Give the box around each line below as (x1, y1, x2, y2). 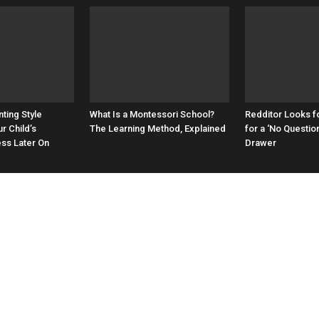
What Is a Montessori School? (90, 108, 214, 120)
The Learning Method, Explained (90, 122, 226, 134)
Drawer (245, 137, 276, 148)
